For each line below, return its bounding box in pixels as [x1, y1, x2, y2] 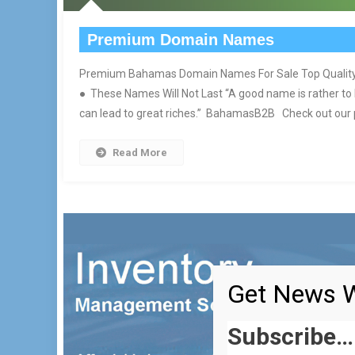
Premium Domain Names [86, 31, 274, 48]
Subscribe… [227, 322, 353, 350]
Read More [112, 147, 167, 158]
